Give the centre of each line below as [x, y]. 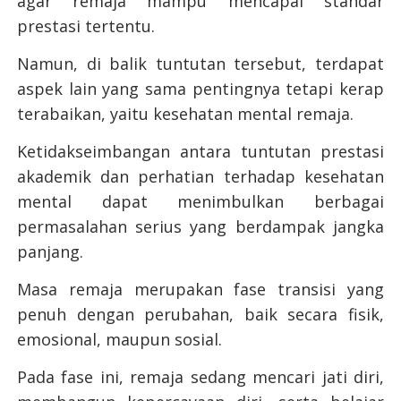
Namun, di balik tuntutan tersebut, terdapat [200, 64]
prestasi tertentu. [88, 26]
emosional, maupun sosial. [121, 340]
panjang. [50, 252]
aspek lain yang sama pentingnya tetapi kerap [200, 89]
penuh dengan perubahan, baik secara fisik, [200, 315]
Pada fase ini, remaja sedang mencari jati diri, [200, 377]
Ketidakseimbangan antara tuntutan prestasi [200, 152]
